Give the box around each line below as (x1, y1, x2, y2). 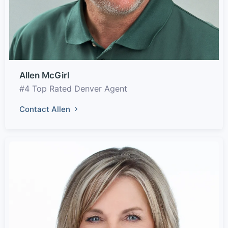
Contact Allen (19, 104, 72, 114)
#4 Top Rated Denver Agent (19, 83, 127, 94)
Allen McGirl (19, 70, 69, 80)
